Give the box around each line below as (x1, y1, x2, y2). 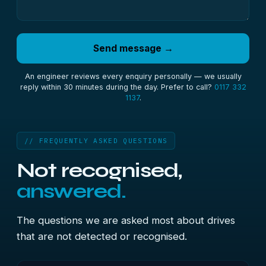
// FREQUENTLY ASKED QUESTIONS (24, 137, 168, 145)
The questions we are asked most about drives (17, 214, 235, 226)
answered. (17, 179, 126, 203)
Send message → (93, 43, 173, 54)
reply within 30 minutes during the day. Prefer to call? (20, 83, 214, 91)
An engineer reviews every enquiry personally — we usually (24, 72, 242, 81)
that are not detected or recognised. (17, 230, 187, 242)
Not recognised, (17, 159, 182, 182)
